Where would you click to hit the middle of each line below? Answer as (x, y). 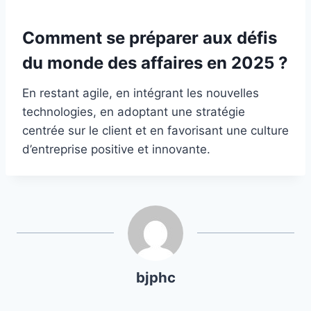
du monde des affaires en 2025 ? (155, 63)
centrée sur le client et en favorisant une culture (155, 131)
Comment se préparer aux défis (150, 38)
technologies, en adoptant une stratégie (134, 112)
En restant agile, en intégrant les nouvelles (141, 93)
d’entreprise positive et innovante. (116, 150)
